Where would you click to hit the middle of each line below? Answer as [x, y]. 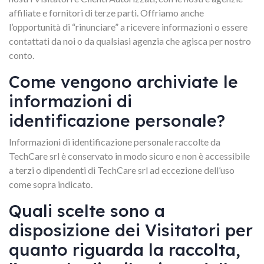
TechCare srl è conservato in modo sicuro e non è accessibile [129, 156]
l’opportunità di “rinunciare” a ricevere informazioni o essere [128, 27]
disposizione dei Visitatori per [131, 230]
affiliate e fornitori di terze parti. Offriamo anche [106, 13]
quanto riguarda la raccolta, [125, 250]
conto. [22, 55]
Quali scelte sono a [87, 211]
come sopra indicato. [51, 184]
